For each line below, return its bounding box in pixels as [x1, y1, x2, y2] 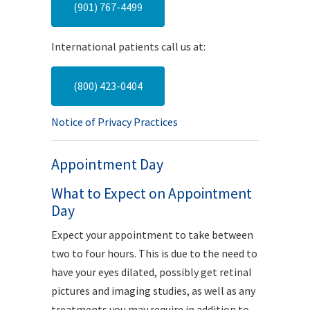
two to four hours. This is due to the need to [51, 246, 257, 260]
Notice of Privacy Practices [51, 115, 178, 129]
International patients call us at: [51, 39, 206, 53]
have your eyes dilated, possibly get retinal [51, 265, 252, 279]
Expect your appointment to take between [51, 228, 253, 241]
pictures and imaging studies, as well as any [51, 284, 255, 298]
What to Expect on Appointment [51, 184, 252, 203]
